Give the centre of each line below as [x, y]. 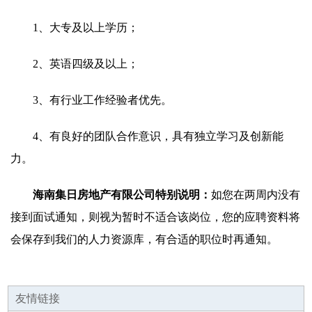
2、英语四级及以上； [86, 64]
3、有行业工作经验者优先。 [102, 100]
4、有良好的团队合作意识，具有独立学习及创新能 [158, 136]
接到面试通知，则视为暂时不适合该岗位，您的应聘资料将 [155, 217]
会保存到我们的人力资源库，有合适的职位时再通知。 [144, 239]
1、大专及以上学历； [86, 28]
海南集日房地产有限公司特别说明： [122, 195]
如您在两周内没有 [256, 195]
